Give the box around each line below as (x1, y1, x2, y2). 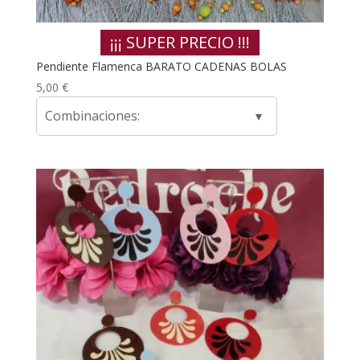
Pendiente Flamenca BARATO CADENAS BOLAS (35, 58, 287, 74)
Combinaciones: (44, 106, 140, 125)
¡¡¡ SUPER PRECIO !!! (109, 31, 250, 53)
